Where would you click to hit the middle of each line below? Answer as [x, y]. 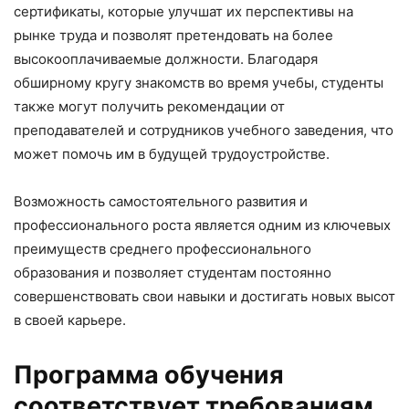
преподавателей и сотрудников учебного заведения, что [204, 130]
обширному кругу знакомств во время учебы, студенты [199, 83]
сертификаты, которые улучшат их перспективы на [184, 11]
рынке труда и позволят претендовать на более [173, 35]
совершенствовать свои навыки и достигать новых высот [204, 296]
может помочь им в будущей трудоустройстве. [172, 154]
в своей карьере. [70, 320]
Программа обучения [149, 375]
